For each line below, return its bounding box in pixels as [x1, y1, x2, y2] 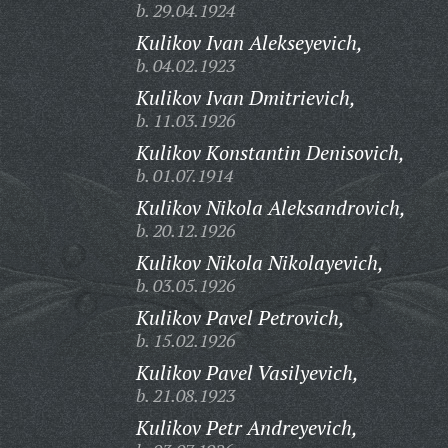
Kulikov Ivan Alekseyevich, [135, 29, 363, 56]
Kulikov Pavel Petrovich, [135, 304, 345, 331]
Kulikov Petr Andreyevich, [135, 414, 358, 441]
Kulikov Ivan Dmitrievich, [135, 84, 356, 111]
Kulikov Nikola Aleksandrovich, [135, 194, 406, 221]
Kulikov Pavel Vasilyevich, [135, 359, 359, 386]
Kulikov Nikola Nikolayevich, [135, 249, 384, 276]
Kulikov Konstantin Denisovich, [135, 139, 405, 166]
